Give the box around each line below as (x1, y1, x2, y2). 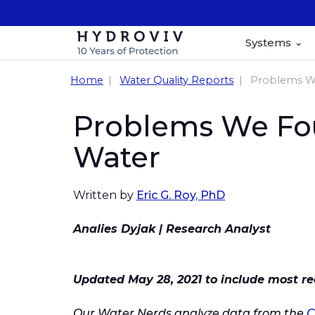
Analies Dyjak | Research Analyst (73, 222, 271, 236)
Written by (73, 188, 136, 202)
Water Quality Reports (120, 74, 234, 86)
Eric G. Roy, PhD (136, 188, 225, 202)
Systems (245, 36, 291, 49)
